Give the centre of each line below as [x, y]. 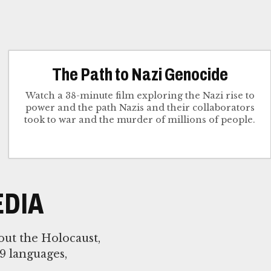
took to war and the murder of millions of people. [140, 119]
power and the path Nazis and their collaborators [140, 107]
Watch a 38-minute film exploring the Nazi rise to [140, 95]
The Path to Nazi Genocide [140, 74]
